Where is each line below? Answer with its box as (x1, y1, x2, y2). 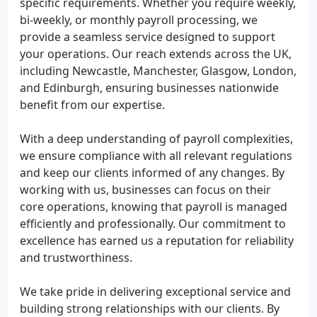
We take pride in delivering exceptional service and (20, 284, 291, 299)
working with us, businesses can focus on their (20, 182, 271, 197)
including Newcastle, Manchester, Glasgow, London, (20, 63, 296, 79)
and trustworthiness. (20, 250, 132, 265)
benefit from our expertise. (20, 97, 165, 113)
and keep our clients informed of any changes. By (20, 165, 284, 180)
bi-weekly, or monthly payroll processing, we (20, 12, 258, 28)
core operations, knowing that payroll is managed (20, 199, 287, 214)
